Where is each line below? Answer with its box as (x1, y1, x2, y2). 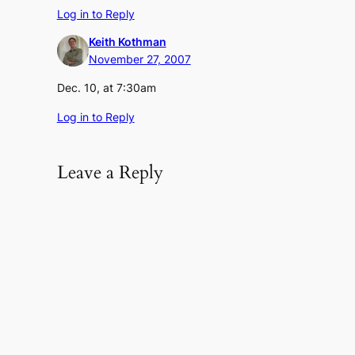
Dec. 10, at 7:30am (56, 81, 156, 95)
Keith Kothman (88, 35, 166, 49)
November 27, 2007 (88, 52, 191, 67)
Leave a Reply (56, 160, 163, 185)
